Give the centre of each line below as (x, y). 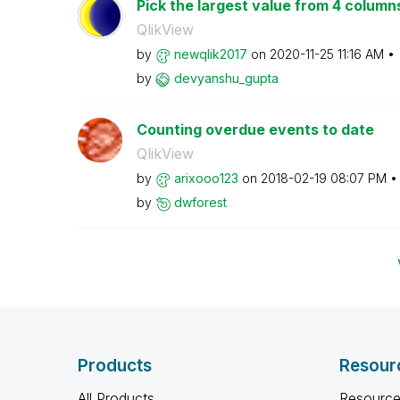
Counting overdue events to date (255, 129)
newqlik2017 (210, 54)
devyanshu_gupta (226, 78)
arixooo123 (206, 178)
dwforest (200, 202)
